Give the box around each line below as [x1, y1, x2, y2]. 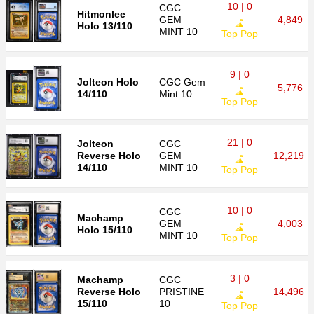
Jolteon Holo [77, 76, 139, 88]
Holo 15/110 [77, 224, 132, 235]
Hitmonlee [77, 8, 125, 20]
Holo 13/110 [77, 20, 132, 32]
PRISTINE [159, 286, 204, 297]
